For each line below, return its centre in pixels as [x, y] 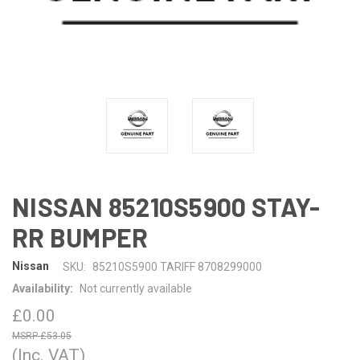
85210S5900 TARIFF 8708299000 [177, 266]
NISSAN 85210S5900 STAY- [166, 206]
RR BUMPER [80, 237]
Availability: [43, 288]
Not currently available [135, 288]
